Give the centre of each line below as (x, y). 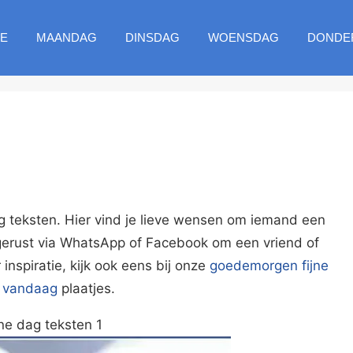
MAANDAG (66, 37)
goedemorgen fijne (269, 265)
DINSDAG (152, 37)
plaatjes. (86, 288)
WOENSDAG (243, 37)
